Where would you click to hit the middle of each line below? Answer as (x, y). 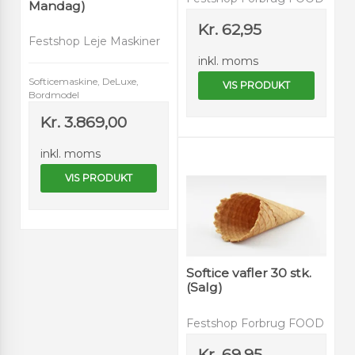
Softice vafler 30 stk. (249, 273)
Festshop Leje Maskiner (94, 42)
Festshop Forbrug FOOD (255, 323)
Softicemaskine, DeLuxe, (84, 82)
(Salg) (204, 288)
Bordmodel (54, 95)
